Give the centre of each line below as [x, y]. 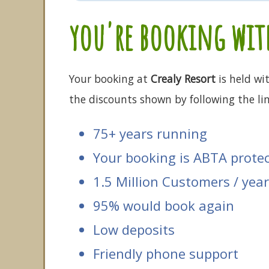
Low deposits [134, 229]
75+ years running [150, 133]
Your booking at [110, 79]
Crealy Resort [183, 79]
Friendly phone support [166, 253]
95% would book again [164, 205]
